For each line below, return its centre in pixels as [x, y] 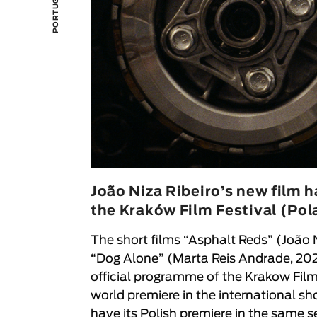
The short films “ [139, 241]
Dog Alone [127, 259]
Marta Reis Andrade [231, 259]
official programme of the [167, 277]
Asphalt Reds [227, 241]
